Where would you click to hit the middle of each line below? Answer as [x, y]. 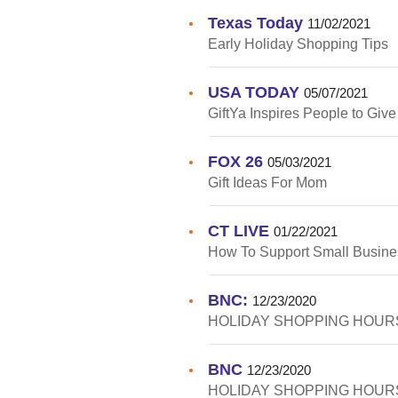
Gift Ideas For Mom [267, 182]
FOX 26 [235, 161]
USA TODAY [254, 92]
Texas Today [255, 22]
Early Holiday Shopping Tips [298, 44]
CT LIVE [239, 230]
